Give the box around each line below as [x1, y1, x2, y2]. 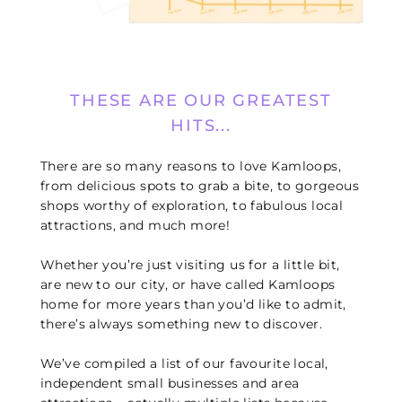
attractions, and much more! [40, 217, 231, 234]
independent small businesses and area [40, 375, 300, 392]
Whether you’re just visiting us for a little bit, [40, 257, 340, 274]
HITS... [170, 116, 232, 136]
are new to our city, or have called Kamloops [40, 276, 336, 293]
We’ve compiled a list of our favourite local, [40, 355, 328, 372]
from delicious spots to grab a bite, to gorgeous [40, 178, 360, 195]
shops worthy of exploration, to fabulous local [40, 197, 344, 214]
